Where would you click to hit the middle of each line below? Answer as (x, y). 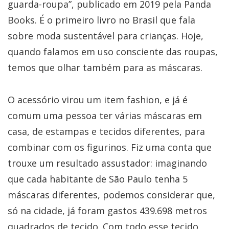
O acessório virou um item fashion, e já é (98, 99)
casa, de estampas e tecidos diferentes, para (106, 131)
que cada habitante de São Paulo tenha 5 (98, 179)
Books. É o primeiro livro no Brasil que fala (101, 20)
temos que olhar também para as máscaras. (105, 67)
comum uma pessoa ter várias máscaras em (105, 115)
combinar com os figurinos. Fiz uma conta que (110, 147)
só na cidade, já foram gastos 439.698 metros (107, 210)
